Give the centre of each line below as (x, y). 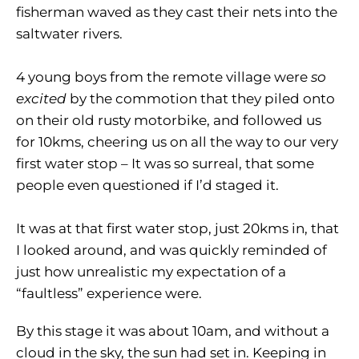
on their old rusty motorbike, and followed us (169, 121)
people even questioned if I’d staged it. (147, 186)
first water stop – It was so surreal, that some (165, 164)
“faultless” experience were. (109, 294)
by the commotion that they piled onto (201, 99)
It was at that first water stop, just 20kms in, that (177, 229)
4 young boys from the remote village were (163, 77)
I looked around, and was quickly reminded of (171, 250)
